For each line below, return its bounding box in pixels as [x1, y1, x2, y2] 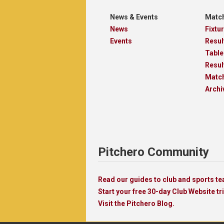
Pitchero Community [98, 145, 209, 159]
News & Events [110, 13, 158, 21]
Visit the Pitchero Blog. [98, 199, 174, 208]
